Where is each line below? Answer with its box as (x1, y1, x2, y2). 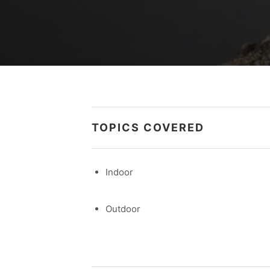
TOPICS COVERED (92, 121, 204, 134)
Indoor (105, 166, 133, 178)
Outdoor (105, 202, 140, 215)
